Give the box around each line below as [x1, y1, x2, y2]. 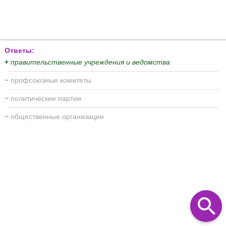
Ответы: [5, 46, 34, 54]
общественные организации [11, 112, 104, 121]
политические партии [11, 94, 81, 102]
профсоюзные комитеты [11, 76, 91, 84]
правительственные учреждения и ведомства [11, 58, 170, 66]
